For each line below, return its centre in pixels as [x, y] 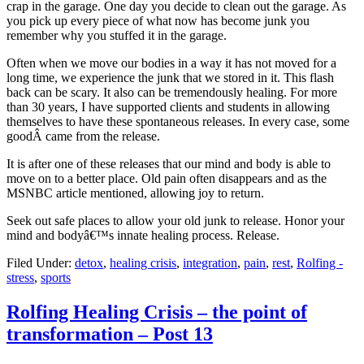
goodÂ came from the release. [83, 136]
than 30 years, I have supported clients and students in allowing [168, 107]
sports [56, 278]
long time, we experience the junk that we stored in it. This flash [170, 78]
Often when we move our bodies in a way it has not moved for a [171, 63]
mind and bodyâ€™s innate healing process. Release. [143, 236]
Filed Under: [41, 263]
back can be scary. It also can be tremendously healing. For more [172, 93]
